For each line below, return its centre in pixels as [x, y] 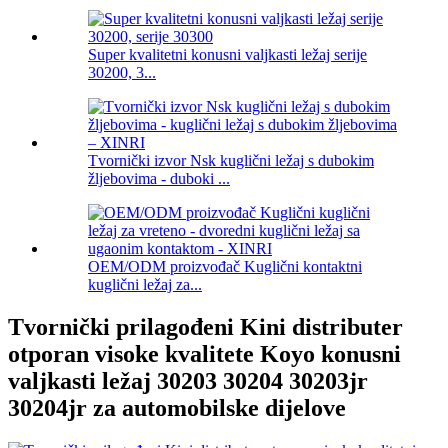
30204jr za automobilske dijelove [177, 408]
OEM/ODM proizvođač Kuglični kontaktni [225, 267]
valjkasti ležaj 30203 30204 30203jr [188, 381]
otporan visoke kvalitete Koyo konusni [204, 354]
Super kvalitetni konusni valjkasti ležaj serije [227, 55]
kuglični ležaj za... [145, 285]
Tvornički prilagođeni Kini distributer [205, 327]
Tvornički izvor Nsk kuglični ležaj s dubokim [231, 161]
